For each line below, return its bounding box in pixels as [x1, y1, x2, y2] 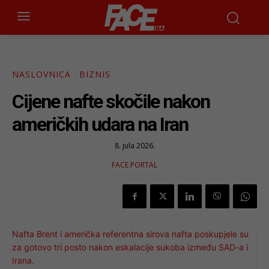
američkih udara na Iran [12, 113, 188, 136]
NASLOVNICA [12, 68, 71, 80]
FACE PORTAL [112, 160, 157, 171]
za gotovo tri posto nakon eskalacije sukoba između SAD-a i [12, 242, 248, 253]
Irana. [12, 255, 34, 266]
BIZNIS [79, 68, 110, 80]
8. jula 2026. [114, 141, 155, 151]
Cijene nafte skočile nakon [12, 90, 210, 113]
